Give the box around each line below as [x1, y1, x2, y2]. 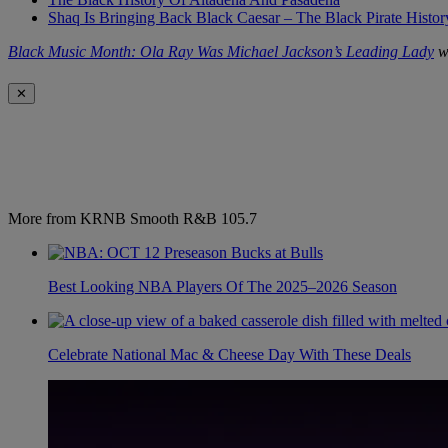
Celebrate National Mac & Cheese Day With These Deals [48, 345, 411, 363]
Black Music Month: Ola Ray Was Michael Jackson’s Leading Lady [8, 43, 434, 61]
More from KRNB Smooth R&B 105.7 [8, 209, 257, 227]
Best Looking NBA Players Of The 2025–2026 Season [48, 277, 397, 295]
